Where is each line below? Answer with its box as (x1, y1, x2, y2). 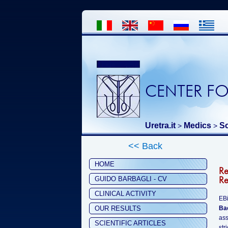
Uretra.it (145, 121, 176, 130)
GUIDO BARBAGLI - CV (95, 175, 167, 183)
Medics (184, 121, 211, 130)
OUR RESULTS (95, 205, 141, 212)
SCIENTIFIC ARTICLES (95, 219, 166, 227)
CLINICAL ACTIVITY (95, 190, 156, 197)
